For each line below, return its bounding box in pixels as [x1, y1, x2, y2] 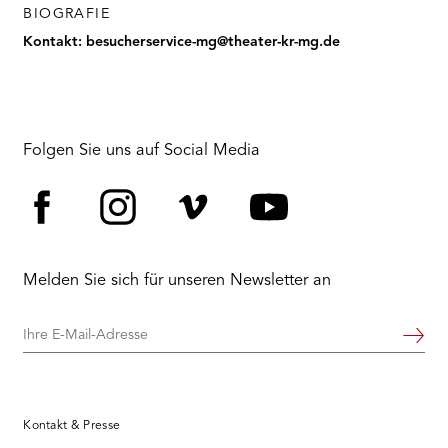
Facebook [22, 231, 188, 270]
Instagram [97, 231, 266, 270]
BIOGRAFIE [23, 6, 111, 21]
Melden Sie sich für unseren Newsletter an [23, 273, 332, 290]
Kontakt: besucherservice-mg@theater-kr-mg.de [23, 34, 341, 49]
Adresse [22, 375, 75, 390]
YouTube [248, 231, 395, 270]
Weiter [395, 336, 438, 351]
